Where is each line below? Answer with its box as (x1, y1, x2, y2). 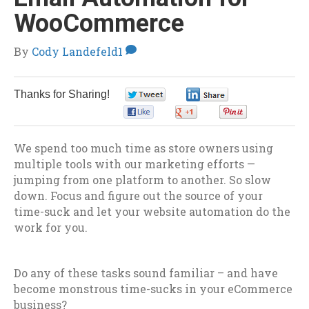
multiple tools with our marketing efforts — (14, 157, 255, 172)
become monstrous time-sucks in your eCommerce (14, 281, 292, 297)
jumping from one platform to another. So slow (14, 172, 271, 188)
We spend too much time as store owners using (14, 141, 273, 156)
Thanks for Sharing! (14, 88, 110, 101)
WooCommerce (14, 9, 184, 39)
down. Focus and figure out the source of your (14, 188, 263, 203)
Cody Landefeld (32, 44, 118, 59)
